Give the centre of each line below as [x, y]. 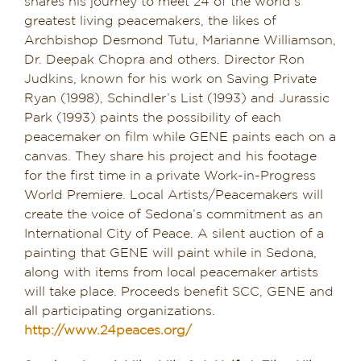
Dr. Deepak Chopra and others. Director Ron [164, 60]
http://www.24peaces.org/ [108, 330]
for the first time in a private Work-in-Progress [170, 176]
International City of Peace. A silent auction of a [174, 234]
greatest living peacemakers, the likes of [150, 21]
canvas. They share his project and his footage [170, 156]
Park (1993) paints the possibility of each [152, 118]
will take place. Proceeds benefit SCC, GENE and [178, 292]
